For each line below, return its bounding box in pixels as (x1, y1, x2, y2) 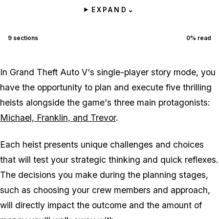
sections (12, 34, 38, 42)
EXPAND (91, 5, 128, 14)
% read (190, 34, 211, 42)
